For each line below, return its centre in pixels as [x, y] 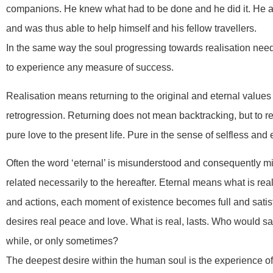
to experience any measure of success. [90, 68]
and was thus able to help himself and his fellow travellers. [131, 29]
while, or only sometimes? [62, 241]
